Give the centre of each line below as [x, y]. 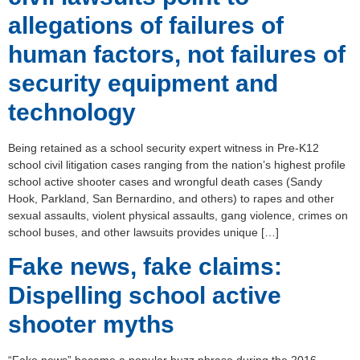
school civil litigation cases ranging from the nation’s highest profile [177, 165]
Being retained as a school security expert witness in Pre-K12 [164, 148]
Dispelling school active [145, 296]
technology [72, 112]
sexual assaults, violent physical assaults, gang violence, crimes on [178, 216]
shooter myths [91, 325]
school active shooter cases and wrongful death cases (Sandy [165, 182]
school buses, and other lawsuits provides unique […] [143, 233]
